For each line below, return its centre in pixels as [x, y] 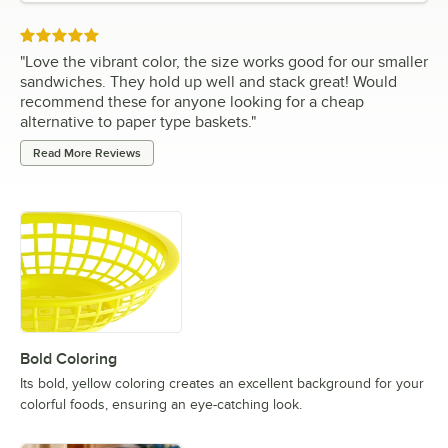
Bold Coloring [68, 358]
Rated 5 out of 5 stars [86, 36]
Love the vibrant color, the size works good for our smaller [226, 61]
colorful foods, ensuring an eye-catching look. [161, 404]
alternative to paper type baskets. [135, 121]
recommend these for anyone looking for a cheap [192, 101]
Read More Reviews [87, 152]
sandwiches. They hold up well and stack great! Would [208, 81]
